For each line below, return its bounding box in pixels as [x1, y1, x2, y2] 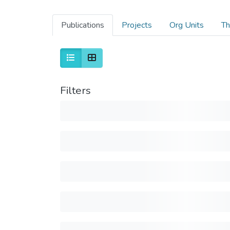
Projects [122, 20, 152, 31]
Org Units [169, 20, 204, 31]
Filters [60, 83, 91, 98]
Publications [61, 20, 104, 31]
